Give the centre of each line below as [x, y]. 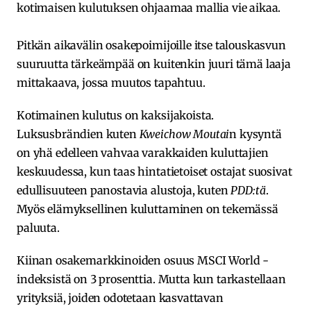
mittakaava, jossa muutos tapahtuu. [111, 83]
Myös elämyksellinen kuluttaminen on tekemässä [148, 209]
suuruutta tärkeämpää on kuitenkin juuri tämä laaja [154, 64]
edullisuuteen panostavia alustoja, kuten [124, 191]
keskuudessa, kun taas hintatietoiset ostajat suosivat [154, 172]
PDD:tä [248, 191]
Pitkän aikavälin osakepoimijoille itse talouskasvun [151, 45]
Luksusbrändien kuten [78, 134]
